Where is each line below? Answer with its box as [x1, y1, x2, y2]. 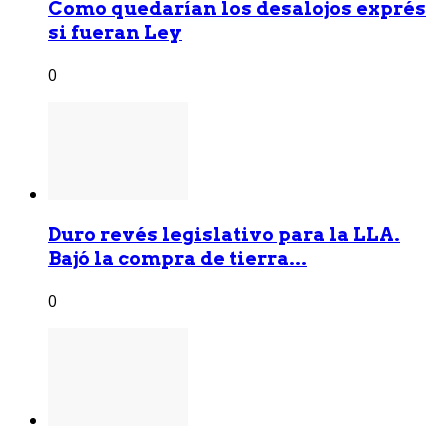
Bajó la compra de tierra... [48, 247, 307, 271]
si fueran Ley [48, 20, 182, 44]
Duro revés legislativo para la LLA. [48, 223, 400, 247]
